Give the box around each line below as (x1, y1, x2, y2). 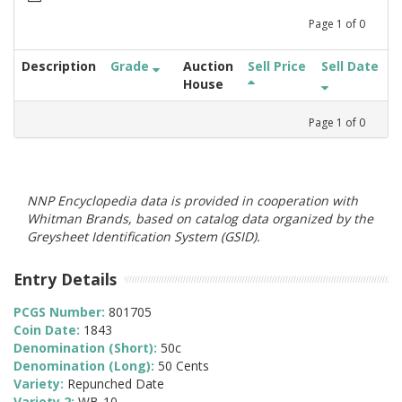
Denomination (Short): (13, 339, 161, 357)
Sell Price (248, 57, 306, 74)
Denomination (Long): (13, 357, 158, 375)
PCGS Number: (13, 303, 109, 321)
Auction (183, 57, 233, 74)
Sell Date (321, 57, 379, 74)
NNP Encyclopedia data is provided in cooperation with (27, 191, 358, 209)
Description (22, 57, 96, 74)
